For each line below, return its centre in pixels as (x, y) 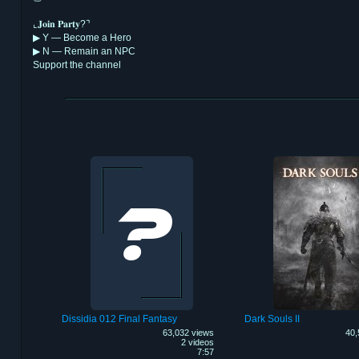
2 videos (197, 343)
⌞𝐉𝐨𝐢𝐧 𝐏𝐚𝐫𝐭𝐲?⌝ (62, 24)
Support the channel (77, 65)
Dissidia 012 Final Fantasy (119, 319)
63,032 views (188, 333)
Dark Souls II (272, 319)
